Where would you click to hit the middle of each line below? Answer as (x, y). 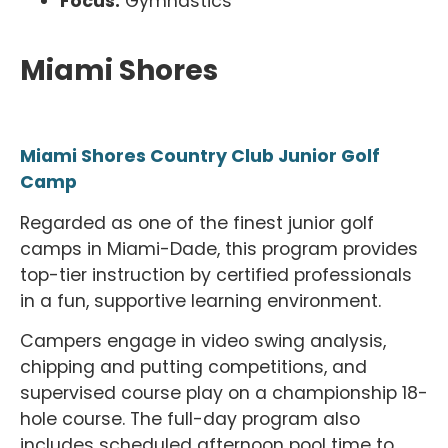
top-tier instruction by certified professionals (216, 274)
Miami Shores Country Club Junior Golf (200, 156)
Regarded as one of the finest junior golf (197, 222)
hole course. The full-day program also (190, 419)
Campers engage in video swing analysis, (203, 341)
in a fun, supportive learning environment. (203, 300)
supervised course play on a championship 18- (224, 393)
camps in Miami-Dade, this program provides (219, 248)
